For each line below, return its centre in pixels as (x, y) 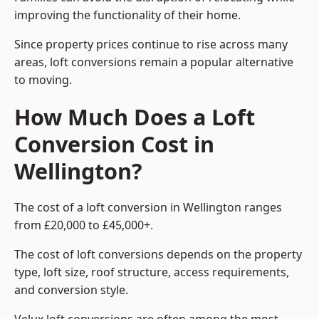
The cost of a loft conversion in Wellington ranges (148, 208)
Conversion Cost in (114, 144)
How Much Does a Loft (135, 117)
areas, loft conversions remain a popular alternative (154, 62)
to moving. (43, 80)
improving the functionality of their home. (127, 15)
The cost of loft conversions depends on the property (158, 255)
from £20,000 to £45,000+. (84, 225)
